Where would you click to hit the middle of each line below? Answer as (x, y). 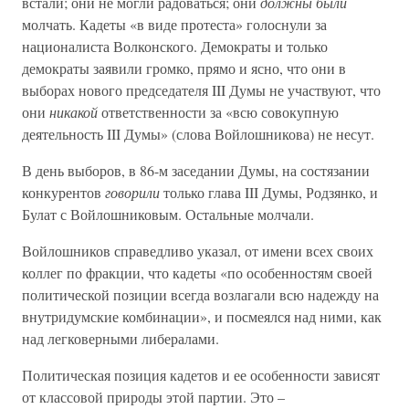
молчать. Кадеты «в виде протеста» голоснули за (174, 24)
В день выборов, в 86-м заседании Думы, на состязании (196, 170)
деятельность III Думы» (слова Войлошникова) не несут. (198, 134)
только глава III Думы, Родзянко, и (269, 192)
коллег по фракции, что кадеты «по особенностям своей (197, 273)
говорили (132, 192)
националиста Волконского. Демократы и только (175, 46)
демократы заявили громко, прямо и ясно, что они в (184, 68)
